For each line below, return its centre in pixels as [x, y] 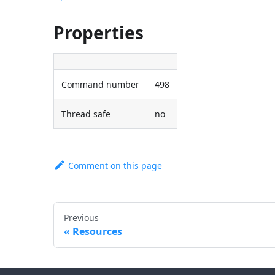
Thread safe [86, 114]
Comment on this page [115, 165]
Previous [82, 217]
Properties [99, 32]
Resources [98, 231]
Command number [101, 84]
